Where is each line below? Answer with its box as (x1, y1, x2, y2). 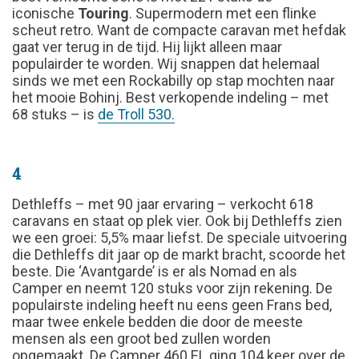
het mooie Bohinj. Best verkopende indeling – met (12, 88, 329, 106)
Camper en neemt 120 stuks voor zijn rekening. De (12, 279, 333, 296)
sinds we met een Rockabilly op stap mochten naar (12, 71, 335, 89)
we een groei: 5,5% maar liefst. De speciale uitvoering (12, 228, 347, 246)
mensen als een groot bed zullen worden (12, 329, 271, 347)
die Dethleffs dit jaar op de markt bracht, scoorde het (12, 245, 345, 263)
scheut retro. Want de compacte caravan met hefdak (12, 21, 346, 38)
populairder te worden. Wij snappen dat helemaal (12, 54, 320, 72)
